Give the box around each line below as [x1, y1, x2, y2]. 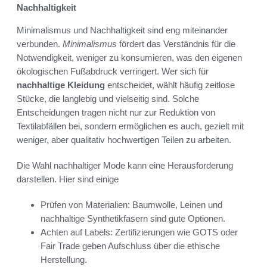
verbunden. [17, 39, 63, 49]
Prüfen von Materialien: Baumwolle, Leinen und [41, 200, 222, 210]
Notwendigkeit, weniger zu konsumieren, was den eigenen [17, 52, 242, 63]
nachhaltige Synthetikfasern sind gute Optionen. [41, 213, 225, 224]
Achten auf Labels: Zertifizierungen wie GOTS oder [41, 227, 238, 238]
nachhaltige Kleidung [17, 80, 105, 91]
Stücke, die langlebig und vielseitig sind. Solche [17, 94, 199, 104]
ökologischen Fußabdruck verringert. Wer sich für [17, 66, 209, 77]
